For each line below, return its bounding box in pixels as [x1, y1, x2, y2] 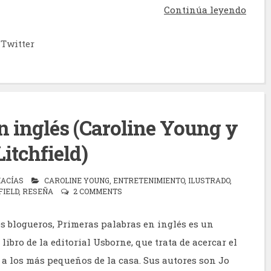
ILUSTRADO [188, 175, 230, 185]
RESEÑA [22, 186, 53, 196]
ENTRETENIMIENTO [113, 175, 184, 185]
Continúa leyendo [164, 4, 246, 16]
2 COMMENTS [73, 186, 122, 196]
